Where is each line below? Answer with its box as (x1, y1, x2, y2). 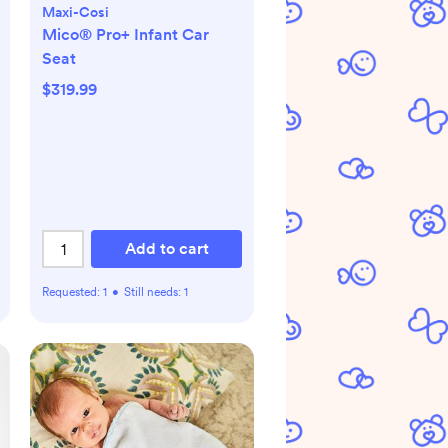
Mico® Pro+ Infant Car (42, 25, 209, 44)
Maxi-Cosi (42, 4, 109, 20)
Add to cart (124, 239, 209, 258)
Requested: (42, 285, 103, 299)
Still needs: (124, 285, 184, 299)
